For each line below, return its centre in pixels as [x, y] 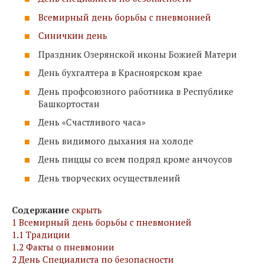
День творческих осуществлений [109, 178]
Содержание [41, 209]
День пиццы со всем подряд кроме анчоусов [135, 159]
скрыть [87, 209]
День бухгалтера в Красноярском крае [120, 72]
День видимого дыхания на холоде [116, 141]
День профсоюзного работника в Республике [136, 91]
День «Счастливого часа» [92, 122]
